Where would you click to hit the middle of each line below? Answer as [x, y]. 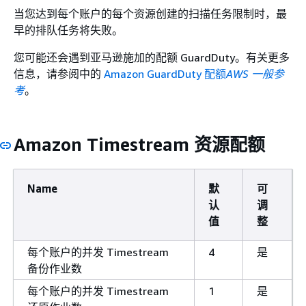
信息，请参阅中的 [59, 73]
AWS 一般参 [255, 73]
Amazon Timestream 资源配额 [139, 144]
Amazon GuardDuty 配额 [165, 73]
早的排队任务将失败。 [68, 30]
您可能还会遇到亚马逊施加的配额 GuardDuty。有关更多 [152, 57]
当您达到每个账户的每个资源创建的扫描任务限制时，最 [150, 13]
